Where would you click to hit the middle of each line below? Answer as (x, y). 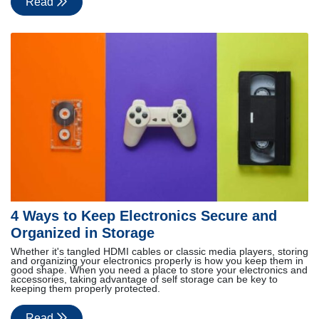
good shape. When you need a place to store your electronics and (159, 270)
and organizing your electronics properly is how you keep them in (157, 261)
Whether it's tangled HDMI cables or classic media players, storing (159, 251)
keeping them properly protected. (85, 288)
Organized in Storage (83, 232)
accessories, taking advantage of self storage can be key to (144, 279)
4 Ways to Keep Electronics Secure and (144, 215)
